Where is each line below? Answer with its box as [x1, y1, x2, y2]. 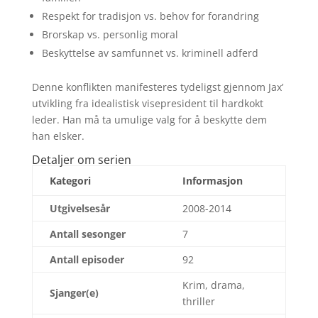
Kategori [49, 174, 91, 187]
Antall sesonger [49, 227, 126, 241]
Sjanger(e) [49, 286, 99, 300]
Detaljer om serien [31, 152, 131, 168]
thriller [182, 295, 215, 308]
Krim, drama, [182, 278, 245, 292]
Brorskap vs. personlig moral [41, 28, 178, 41]
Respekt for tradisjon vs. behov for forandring [41, 9, 259, 23]
